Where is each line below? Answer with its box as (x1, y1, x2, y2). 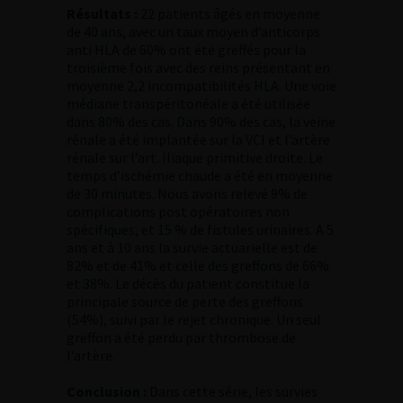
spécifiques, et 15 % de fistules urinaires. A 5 (67, 219, 334, 238)
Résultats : (67, 4, 140, 22)
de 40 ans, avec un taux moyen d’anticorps (67, 22, 320, 40)
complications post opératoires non (67, 201, 290, 220)
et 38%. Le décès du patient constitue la (67, 273, 309, 292)
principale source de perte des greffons (67, 291, 303, 310)
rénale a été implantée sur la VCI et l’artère (67, 130, 330, 148)
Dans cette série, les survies (149, 381, 318, 400)
